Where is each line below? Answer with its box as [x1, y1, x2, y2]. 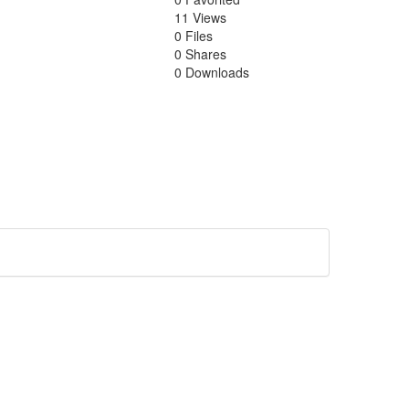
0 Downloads [174, 63, 249, 81]
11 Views [174, 8, 226, 26]
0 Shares [174, 45, 226, 63]
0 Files [174, 26, 213, 45]
